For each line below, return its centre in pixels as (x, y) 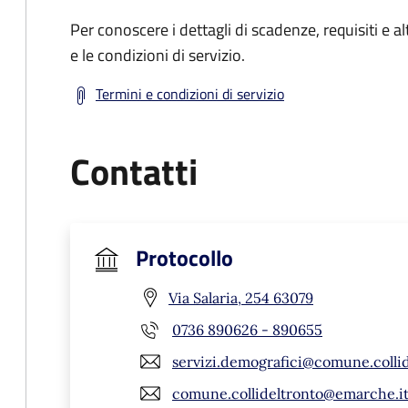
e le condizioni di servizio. (158, 55)
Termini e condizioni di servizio (190, 94)
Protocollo (184, 258)
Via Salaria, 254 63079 (241, 297)
